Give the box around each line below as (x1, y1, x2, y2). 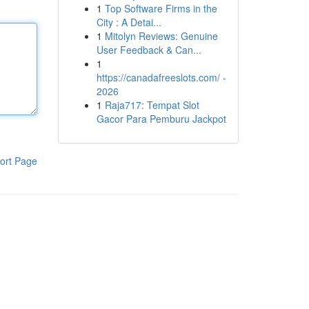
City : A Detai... (96, 15, 161, 29)
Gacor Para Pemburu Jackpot (96, 112, 226, 126)
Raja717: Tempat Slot (104, 98, 199, 112)
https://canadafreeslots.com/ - (96, 70, 226, 84)
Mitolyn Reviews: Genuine (104, 29, 218, 43)
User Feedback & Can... (96, 43, 201, 57)
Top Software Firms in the (104, 1, 217, 15)
